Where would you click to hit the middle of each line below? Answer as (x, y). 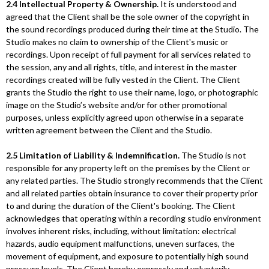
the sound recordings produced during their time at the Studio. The (132, 29)
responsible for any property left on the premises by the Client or (128, 168)
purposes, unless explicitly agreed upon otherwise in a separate (125, 117)
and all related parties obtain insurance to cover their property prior (132, 193)
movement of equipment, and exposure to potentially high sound (127, 256)
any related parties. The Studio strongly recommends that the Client (134, 180)
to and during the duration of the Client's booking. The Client (121, 206)
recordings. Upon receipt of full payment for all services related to (128, 54)
